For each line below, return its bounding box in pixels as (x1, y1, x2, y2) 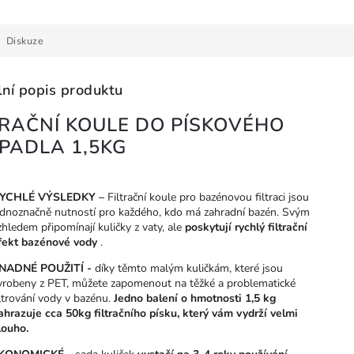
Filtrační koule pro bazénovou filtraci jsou (104, 190, 309, 205)
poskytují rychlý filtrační (185, 220, 307, 235)
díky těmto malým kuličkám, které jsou (92, 261, 283, 277)
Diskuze (6, 33, 43, 47)
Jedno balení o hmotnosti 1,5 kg (114, 291, 276, 307)
